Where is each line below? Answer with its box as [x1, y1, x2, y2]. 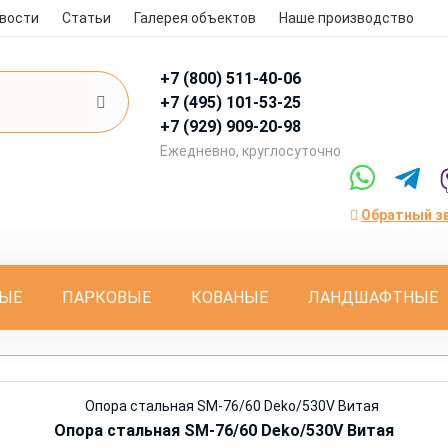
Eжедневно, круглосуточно [160, 143, 342, 159]
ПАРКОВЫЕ [61, 287, 151, 307]
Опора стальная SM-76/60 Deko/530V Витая [54, 420, 394, 440]
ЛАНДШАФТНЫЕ [307, 287, 438, 307]
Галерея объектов [134, 10, 257, 26]
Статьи [62, 10, 112, 26]
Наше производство [279, 10, 415, 26]
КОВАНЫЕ [190, 287, 268, 307]
